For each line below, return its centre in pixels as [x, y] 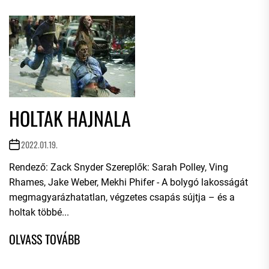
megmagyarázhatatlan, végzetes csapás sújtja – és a [122, 197]
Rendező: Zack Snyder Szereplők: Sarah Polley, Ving [119, 167]
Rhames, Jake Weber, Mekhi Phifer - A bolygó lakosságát [128, 182]
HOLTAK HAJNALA [70, 118]
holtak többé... [39, 212]
